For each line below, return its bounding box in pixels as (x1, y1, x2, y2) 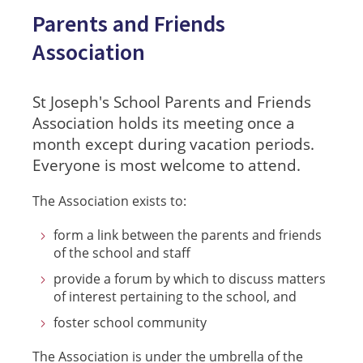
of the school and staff (53, 244, 190, 261)
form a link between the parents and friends (53, 226, 322, 243)
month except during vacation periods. (32, 134, 314, 154)
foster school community (53, 314, 207, 331)
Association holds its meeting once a (32, 113, 295, 133)
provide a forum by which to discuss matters (53, 270, 326, 287)
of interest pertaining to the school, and (53, 288, 297, 305)
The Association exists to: (32, 192, 186, 209)
